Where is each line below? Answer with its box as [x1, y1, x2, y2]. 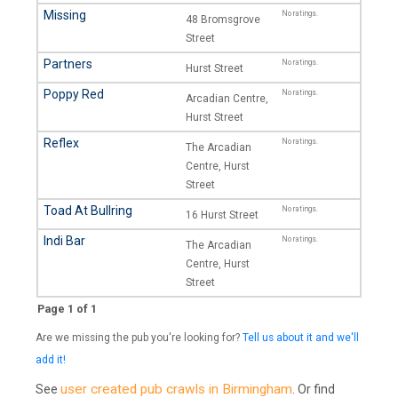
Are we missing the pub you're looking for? [36, 331, 243, 344]
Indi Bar [44, 234, 85, 248]
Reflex [44, 136, 79, 150]
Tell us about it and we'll [243, 331, 359, 344]
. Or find [292, 382, 335, 396]
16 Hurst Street [186, 208, 259, 221]
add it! [36, 354, 66, 366]
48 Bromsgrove [186, 12, 260, 26]
